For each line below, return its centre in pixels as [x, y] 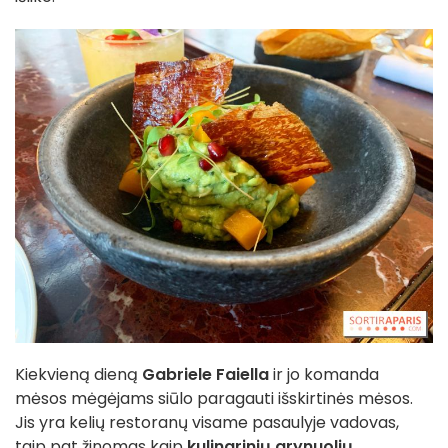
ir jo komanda [324, 374]
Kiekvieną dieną [76, 374]
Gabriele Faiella [203, 374]
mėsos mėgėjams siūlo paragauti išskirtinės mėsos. [214, 398]
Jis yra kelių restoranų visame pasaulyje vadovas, [207, 422]
